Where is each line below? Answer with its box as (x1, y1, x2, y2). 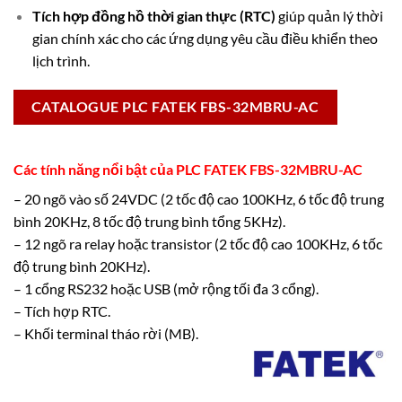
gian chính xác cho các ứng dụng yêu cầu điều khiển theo (31, 29, 378, 47)
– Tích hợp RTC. (13, 301, 110, 319)
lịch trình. (31, 51, 90, 69)
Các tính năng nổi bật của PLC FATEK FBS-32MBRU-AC (13, 160, 363, 178)
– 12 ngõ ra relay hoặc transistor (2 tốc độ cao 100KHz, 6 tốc (13, 234, 382, 252)
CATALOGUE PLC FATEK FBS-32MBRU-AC (31, 99, 319, 116)
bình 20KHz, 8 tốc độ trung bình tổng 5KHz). (13, 212, 285, 230)
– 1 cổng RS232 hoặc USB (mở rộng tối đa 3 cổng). (13, 279, 319, 297)
